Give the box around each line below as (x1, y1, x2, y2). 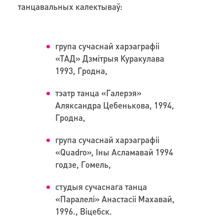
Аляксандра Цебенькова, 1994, (55, 99, 175, 110)
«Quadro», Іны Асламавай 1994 (55, 146, 174, 157)
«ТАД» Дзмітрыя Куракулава (55, 52, 165, 64)
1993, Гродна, (55, 65, 108, 76)
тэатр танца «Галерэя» (55, 87, 142, 98)
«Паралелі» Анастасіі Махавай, (55, 193, 175, 204)
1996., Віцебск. (55, 205, 114, 217)
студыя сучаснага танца (55, 181, 147, 192)
